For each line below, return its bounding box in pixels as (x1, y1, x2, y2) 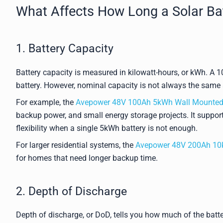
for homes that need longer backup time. (16, 153, 158, 163)
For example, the (16, 98, 76, 108)
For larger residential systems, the (16, 140, 135, 150)
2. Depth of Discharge (16, 184, 127, 198)
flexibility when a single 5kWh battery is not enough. (16, 123, 198, 133)
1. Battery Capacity (16, 42, 113, 56)
